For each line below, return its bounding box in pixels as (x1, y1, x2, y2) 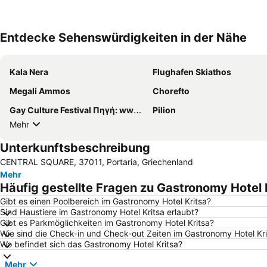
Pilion (153, 105, 176, 115)
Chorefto (153, 86, 190, 96)
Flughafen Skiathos (153, 67, 231, 77)
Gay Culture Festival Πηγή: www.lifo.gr (10, 105, 133, 115)
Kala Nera (10, 67, 48, 77)
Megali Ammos (10, 86, 70, 96)
